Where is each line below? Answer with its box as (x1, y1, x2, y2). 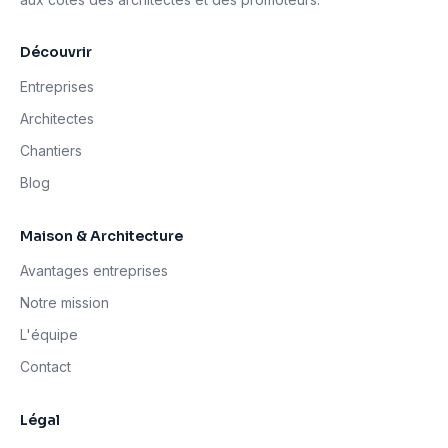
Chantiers (20, 142, 82, 159)
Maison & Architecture (20, 227, 183, 245)
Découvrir (20, 43, 92, 61)
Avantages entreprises (20, 262, 168, 279)
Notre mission (20, 294, 109, 311)
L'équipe (20, 326, 78, 343)
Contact (20, 358, 71, 375)
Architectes (20, 110, 94, 127)
